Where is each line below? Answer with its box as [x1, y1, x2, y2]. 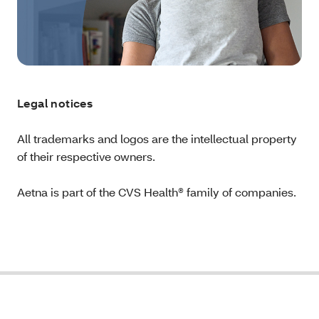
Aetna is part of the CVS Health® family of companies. [17, 184, 296, 199]
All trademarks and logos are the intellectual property [17, 130, 297, 146]
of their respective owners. [17, 148, 155, 164]
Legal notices [17, 95, 93, 110]
